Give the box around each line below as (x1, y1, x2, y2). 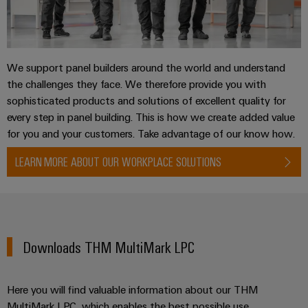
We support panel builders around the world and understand (7, 60, 285, 75)
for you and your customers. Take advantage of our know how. (7, 126, 295, 141)
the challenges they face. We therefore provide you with (7, 77, 266, 91)
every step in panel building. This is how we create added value (7, 110, 295, 124)
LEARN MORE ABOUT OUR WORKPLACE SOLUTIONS (15, 154, 221, 170)
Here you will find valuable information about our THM (7, 283, 258, 297)
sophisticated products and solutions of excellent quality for (7, 93, 286, 108)
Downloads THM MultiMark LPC (23, 236, 195, 257)
